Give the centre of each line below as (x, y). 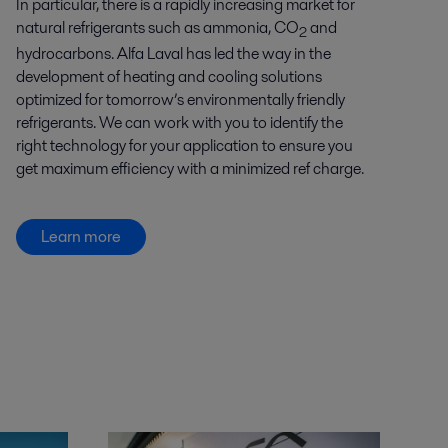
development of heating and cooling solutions (168, 76)
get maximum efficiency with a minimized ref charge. (189, 168)
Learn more (80, 236)
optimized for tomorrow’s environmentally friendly (180, 99)
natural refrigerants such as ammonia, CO (157, 27)
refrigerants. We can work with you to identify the (179, 122)
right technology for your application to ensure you (184, 145)
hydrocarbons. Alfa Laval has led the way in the (173, 53)
